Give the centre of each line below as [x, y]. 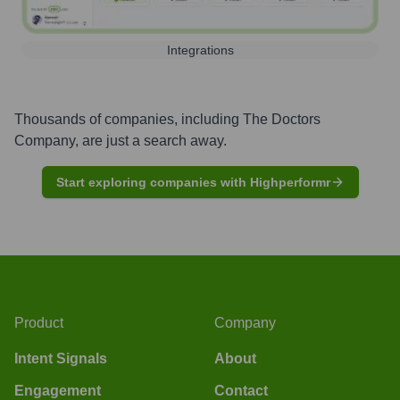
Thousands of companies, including [129, 119]
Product [39, 322]
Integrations [200, 50]
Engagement [58, 390]
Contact [241, 390]
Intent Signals [61, 358]
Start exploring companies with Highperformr [193, 182]
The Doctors [282, 119]
